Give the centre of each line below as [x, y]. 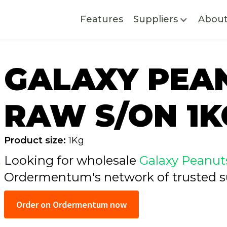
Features [101, 19]
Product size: [35, 140]
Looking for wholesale [71, 160]
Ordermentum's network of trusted [111, 177]
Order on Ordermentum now [71, 204]
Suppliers [155, 19]
